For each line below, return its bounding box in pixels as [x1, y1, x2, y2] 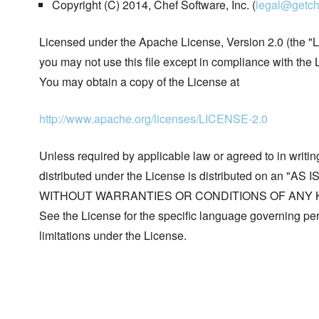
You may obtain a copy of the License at [39, 73, 239, 90]
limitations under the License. [39, 227, 187, 244]
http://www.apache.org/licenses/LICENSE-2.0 [39, 110, 268, 127]
